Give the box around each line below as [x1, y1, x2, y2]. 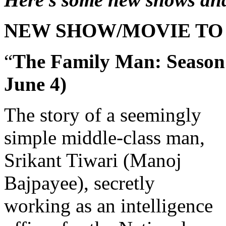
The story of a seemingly [4, 104, 201, 126]
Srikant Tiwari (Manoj [4, 149, 182, 172]
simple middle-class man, [4, 127, 205, 149]
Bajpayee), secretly [4, 172, 155, 194]
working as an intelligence [4, 195, 213, 217]
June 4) [4, 73, 67, 95]
